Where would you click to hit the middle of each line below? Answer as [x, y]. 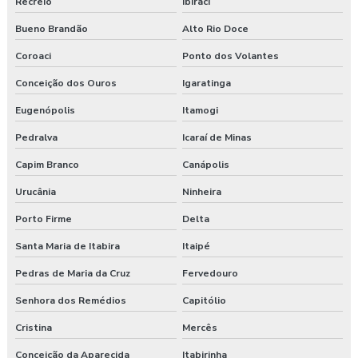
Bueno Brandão [52, 29]
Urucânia [36, 192]
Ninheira [201, 192]
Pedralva [36, 138]
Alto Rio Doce [215, 29]
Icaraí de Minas [217, 138]
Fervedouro [210, 274]
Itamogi [200, 111]
